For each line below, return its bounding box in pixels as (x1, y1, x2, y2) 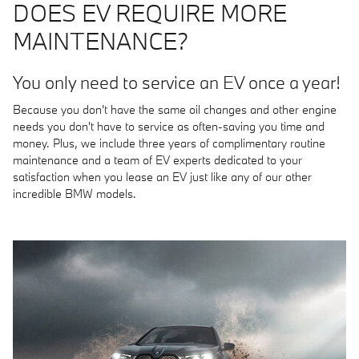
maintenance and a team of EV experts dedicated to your (13, 152, 302, 167)
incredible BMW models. (13, 186, 136, 201)
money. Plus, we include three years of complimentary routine (13, 135, 325, 151)
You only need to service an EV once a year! (13, 70, 341, 94)
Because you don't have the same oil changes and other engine (13, 102, 337, 117)
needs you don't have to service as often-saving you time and (13, 119, 325, 134)
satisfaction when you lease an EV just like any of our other (13, 169, 312, 184)
